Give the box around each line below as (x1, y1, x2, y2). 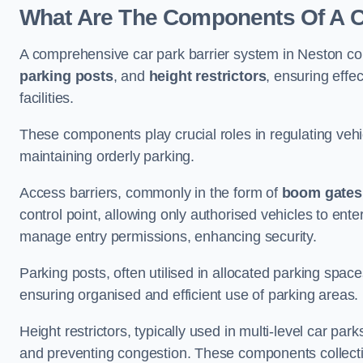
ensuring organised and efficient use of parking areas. (19, 287, 359, 303)
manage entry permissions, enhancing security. (19, 228, 317, 245)
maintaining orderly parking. (19, 148, 194, 164)
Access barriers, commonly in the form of (19, 185, 282, 201)
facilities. (19, 90, 75, 106)
